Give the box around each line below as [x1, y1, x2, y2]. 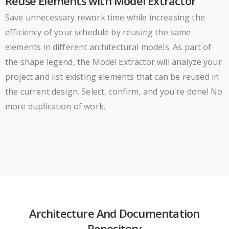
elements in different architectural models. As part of [5, 41, 212, 53]
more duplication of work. [5, 101, 106, 112]
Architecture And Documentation [29, 206, 200, 221]
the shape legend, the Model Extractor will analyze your [5, 56, 222, 68]
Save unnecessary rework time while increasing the [5, 12, 205, 24]
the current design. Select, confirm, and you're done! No [5, 86, 222, 98]
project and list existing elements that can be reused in [5, 71, 219, 83]
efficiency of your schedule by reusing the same [5, 27, 191, 38]
